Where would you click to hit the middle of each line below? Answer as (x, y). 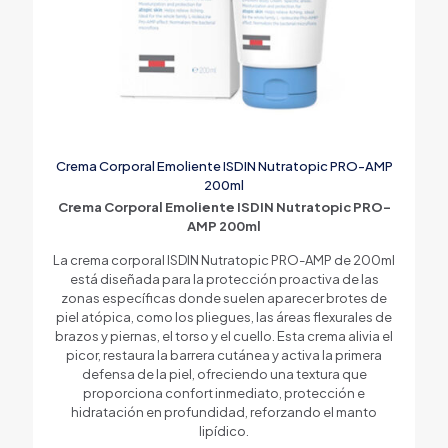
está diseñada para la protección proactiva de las (224, 278)
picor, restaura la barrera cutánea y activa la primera (224, 354)
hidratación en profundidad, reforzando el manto (224, 411)
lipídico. (224, 430)
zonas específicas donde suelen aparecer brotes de (224, 297)
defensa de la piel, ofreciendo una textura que (224, 373)
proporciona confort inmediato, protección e (224, 392)
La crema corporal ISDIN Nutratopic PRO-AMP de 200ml (224, 259)
